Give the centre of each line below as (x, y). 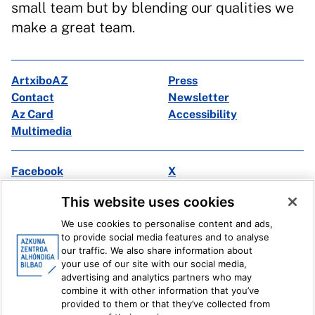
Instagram (39, 188)
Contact (33, 97)
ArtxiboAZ (40, 81)
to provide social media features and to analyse (166, 237)
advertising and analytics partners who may (157, 277)
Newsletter (199, 97)
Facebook (37, 171)
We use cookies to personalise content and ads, (167, 224)
